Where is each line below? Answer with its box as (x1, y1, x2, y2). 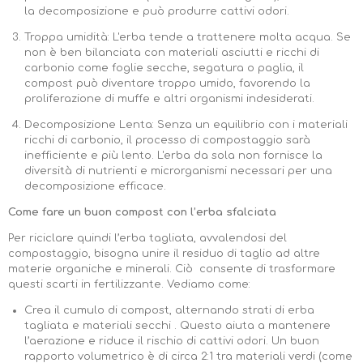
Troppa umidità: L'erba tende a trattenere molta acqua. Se (23, 32, 351, 44)
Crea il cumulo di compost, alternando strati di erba (23, 305, 314, 317)
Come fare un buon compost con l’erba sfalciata (8, 207, 276, 219)
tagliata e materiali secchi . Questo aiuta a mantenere (23, 320, 331, 332)
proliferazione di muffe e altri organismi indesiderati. (23, 93, 314, 105)
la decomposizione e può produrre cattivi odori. (23, 6, 289, 18)
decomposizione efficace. (23, 181, 166, 193)
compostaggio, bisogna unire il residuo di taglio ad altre (8, 248, 320, 260)
